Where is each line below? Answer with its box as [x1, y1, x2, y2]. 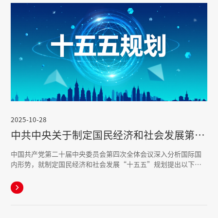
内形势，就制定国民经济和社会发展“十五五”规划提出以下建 [11, 161, 202, 168]
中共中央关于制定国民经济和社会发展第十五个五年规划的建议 [195, 129, 205, 140]
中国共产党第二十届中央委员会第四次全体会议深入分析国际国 [11, 150, 202, 158]
